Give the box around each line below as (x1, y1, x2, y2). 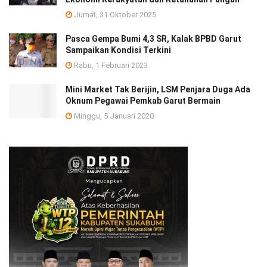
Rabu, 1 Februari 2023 (72, 60, 148, 70)
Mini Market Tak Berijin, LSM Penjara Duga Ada (66, 84, 250, 94)
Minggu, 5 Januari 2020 (72, 111, 154, 120)
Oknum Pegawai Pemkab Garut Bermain (66, 95, 221, 105)
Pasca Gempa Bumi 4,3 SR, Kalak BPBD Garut (66, 33, 241, 44)
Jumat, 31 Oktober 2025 (72, 10, 156, 19)
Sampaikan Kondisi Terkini (66, 45, 171, 55)
